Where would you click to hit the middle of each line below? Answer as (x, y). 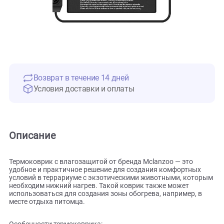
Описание (36, 176)
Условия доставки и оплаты (93, 123)
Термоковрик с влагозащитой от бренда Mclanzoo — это (112, 204)
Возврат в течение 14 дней (90, 111)
